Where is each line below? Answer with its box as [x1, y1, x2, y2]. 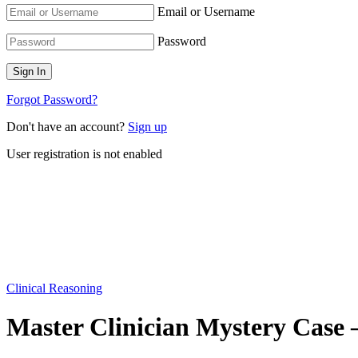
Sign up [128, 119, 167, 133]
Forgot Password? [6, 92, 97, 106]
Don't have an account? [6, 119, 128, 133]
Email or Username [157, 4, 255, 18]
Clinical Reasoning [6, 280, 102, 295]
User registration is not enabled [6, 146, 162, 161]
